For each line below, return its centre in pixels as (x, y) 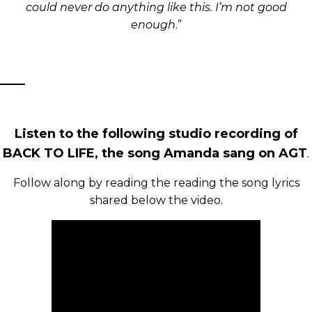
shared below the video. (156, 201)
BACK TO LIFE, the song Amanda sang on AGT (155, 154)
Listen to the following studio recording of (156, 134)
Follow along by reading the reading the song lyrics (156, 183)
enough (153, 25)
